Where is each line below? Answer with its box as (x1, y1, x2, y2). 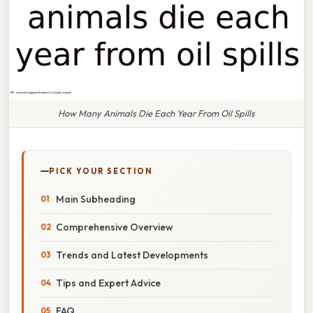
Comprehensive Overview (56, 220, 173, 233)
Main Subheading (56, 192, 136, 205)
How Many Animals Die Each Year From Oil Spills (58, 107, 255, 119)
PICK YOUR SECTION (49, 166, 152, 176)
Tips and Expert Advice (56, 276, 161, 289)
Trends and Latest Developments (56, 248, 208, 261)
